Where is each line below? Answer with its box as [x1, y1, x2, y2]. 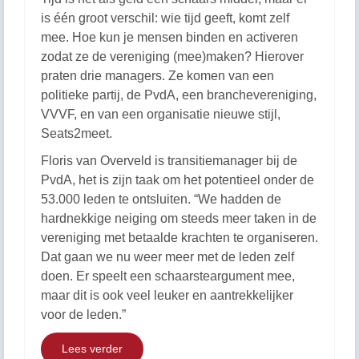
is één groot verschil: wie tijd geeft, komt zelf [41, 11, 289, 25]
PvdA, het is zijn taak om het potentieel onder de [41, 173, 314, 187]
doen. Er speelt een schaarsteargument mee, [41, 269, 295, 283]
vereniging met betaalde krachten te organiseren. [41, 231, 318, 244]
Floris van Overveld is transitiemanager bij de [41, 154, 297, 167]
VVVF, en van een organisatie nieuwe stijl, [41, 107, 280, 121]
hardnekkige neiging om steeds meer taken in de [41, 212, 317, 225]
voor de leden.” [41, 308, 126, 321]
